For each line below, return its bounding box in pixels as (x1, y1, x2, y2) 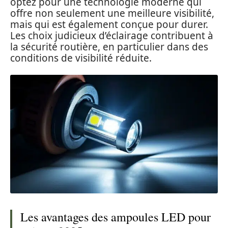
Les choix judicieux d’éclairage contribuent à (10, 28, 213, 42)
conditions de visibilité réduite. (10, 51, 152, 65)
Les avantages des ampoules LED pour (20, 208, 211, 225)
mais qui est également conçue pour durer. (10, 17, 208, 31)
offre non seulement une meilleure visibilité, (10, 6, 214, 20)
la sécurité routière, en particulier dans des (10, 40, 208, 53)
